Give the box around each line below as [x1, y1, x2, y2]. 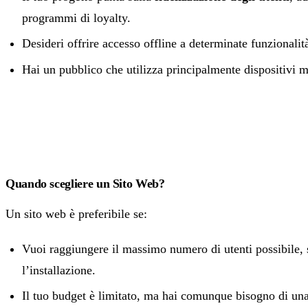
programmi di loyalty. [22, 11, 131, 25]
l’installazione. [22, 263, 96, 277]
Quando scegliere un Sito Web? [5, 176, 165, 190]
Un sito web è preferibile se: [5, 206, 147, 221]
